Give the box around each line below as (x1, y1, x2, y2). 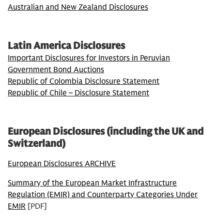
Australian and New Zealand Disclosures (8, 2, 148, 12)
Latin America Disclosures (8, 40, 125, 52)
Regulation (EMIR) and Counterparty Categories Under (8, 190, 198, 200)
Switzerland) (8, 138, 65, 150)
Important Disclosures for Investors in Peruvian (8, 53, 170, 63)
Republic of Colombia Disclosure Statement (8, 77, 159, 86)
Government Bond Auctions (8, 65, 104, 75)
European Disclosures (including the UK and (8, 125, 203, 138)
